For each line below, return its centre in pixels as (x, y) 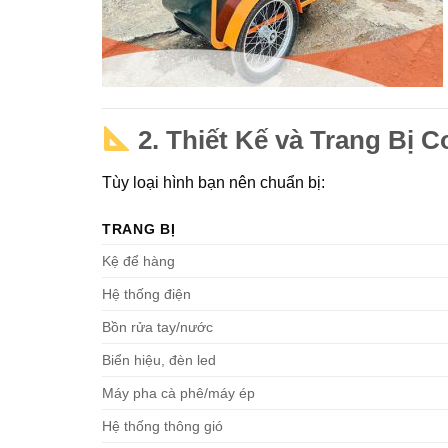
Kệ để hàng (138, 261)
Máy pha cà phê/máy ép (178, 393)
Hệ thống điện (146, 294)
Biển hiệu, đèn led (159, 360)
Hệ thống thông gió (162, 426)
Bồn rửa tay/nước (157, 327)
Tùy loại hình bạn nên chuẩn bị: (213, 182)
